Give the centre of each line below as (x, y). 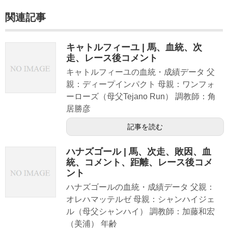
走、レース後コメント (112, 58)
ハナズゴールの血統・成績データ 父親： (140, 187)
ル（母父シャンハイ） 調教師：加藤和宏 (140, 212)
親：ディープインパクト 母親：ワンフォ (140, 84)
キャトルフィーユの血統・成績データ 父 (140, 72)
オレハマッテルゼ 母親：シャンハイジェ (140, 199)
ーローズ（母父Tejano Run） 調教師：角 (141, 97)
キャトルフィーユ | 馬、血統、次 (134, 48)
